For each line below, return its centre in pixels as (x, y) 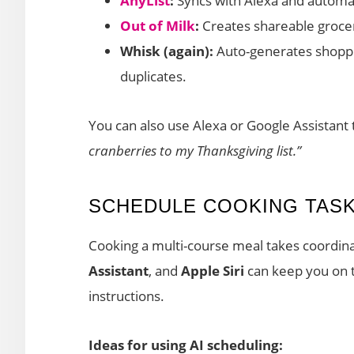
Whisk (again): (167, 51)
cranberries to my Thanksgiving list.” (195, 150)
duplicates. (153, 76)
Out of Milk (158, 25)
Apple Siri (213, 270)
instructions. (126, 296)
